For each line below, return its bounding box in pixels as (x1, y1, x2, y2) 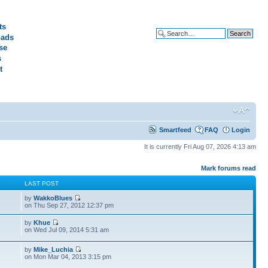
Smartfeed (159, 126, 191, 133)
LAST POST (25, 179, 59, 187)
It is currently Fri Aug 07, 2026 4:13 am (144, 143, 256, 150)
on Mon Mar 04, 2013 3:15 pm (25, 252, 112, 260)
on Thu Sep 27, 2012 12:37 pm (25, 201, 114, 209)
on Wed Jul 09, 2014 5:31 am (25, 226, 109, 233)
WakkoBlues (33, 194, 73, 202)
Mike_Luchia (33, 245, 74, 253)
